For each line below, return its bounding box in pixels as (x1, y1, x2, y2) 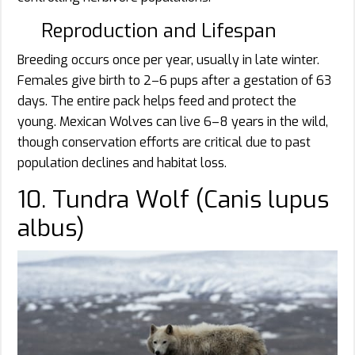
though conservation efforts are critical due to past (17, 134, 311, 151)
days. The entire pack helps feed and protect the (17, 93, 296, 110)
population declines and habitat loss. (17, 155, 227, 172)
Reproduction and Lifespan (41, 18, 277, 44)
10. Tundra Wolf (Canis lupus (17, 184, 329, 216)
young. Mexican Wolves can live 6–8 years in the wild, (17, 113, 328, 131)
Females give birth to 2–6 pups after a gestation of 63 (17, 72, 331, 90)
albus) (17, 212, 85, 245)
